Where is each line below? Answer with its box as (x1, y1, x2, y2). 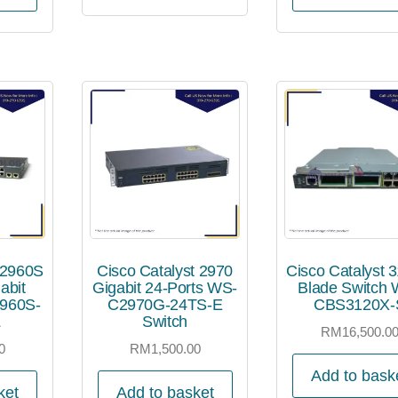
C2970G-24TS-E (107, 295, 223, 314)
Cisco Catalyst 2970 (96, 261, 234, 280)
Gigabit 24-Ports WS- (92, 278, 237, 297)
